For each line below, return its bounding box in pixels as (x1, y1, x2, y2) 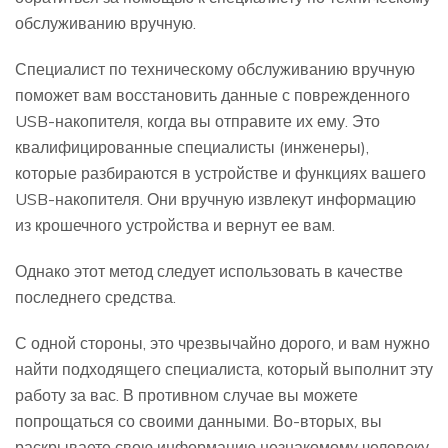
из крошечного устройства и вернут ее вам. (15, 215, 335, 236)
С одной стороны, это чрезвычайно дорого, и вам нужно (15, 333, 430, 354)
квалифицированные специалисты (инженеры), (15, 137, 369, 158)
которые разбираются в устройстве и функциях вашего (15, 163, 426, 184)
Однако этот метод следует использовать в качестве (15, 261, 403, 282)
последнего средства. (15, 287, 176, 308)
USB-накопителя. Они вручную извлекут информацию (15, 189, 416, 210)
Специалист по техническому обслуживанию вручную (15, 59, 415, 80)
